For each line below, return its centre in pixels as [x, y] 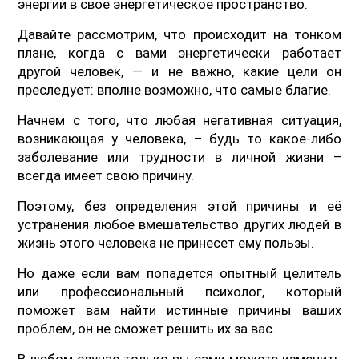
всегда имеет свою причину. [106, 175]
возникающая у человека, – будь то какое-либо [179, 138]
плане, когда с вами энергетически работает [179, 52]
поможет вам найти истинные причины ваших [179, 310]
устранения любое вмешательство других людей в [179, 224]
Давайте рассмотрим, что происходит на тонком [179, 34]
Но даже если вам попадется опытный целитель [179, 273]
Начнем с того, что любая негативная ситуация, [179, 120]
